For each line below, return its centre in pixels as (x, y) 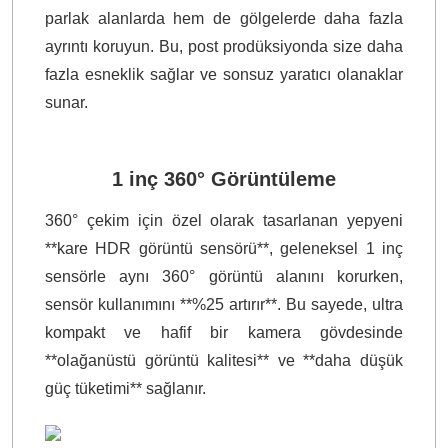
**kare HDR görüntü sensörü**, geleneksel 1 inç (224, 249)
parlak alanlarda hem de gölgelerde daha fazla (224, 19)
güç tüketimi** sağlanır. (125, 389)
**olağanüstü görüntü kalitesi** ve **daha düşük (224, 361)
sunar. (66, 103)
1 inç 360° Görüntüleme (224, 179)
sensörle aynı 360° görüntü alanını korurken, (224, 277)
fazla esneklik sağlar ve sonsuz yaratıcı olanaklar (224, 75)
